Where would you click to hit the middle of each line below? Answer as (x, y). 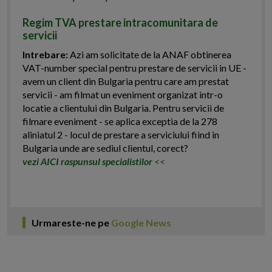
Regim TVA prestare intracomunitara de (120, 23)
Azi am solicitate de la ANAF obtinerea (150, 55)
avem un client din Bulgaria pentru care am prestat (126, 81)
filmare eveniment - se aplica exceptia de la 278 (120, 121)
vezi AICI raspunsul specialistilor (88, 161)
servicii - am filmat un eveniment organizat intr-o (123, 95)
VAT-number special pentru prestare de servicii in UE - (134, 68)
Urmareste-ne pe (71, 223)
